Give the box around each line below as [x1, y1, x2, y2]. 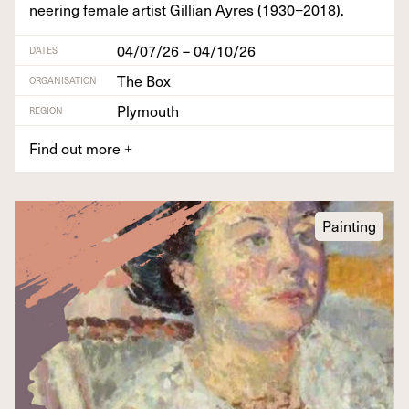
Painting [322, 214, 376, 236]
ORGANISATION [29, 72, 97, 87]
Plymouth [117, 99, 179, 121]
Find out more [29, 136, 124, 159]
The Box [117, 68, 171, 91]
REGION [29, 102, 63, 117]
